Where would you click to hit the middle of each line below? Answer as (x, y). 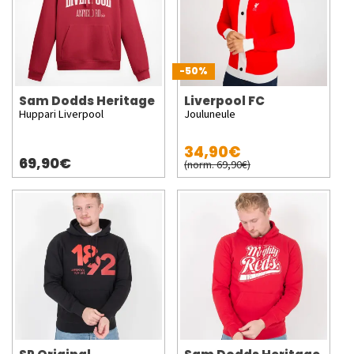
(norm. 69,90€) (217, 165)
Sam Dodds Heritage (87, 101)
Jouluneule (210, 115)
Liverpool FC (224, 101)
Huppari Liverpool (61, 115)
